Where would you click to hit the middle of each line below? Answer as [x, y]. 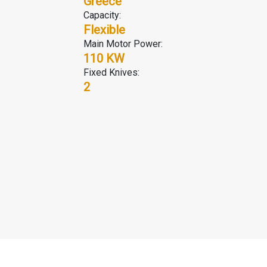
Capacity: [102, 15]
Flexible [104, 30]
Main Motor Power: [123, 44]
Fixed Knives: [111, 72]
